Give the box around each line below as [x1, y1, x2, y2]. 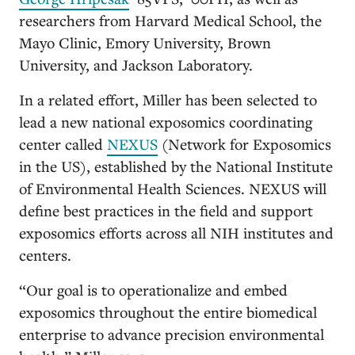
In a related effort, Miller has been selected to [19, 90, 317, 109]
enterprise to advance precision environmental [19, 324, 324, 344]
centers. [19, 245, 71, 265]
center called [19, 134, 107, 154]
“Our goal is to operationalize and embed [19, 280, 288, 300]
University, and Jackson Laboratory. [19, 55, 253, 74]
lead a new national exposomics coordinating [19, 112, 312, 132]
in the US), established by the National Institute [19, 156, 333, 176]
